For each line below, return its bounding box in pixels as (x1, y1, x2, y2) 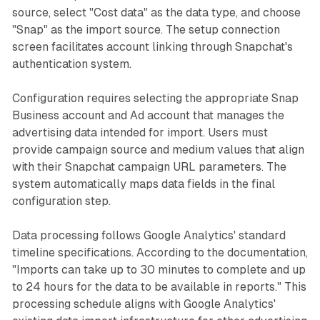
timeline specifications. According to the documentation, (11, 245, 308, 259)
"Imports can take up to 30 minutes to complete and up (11, 262, 306, 276)
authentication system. (11, 56, 131, 71)
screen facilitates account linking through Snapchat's (11, 39, 293, 54)
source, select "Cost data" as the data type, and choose (11, 5, 301, 19)
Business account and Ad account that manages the (11, 108, 284, 122)
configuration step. (11, 194, 111, 208)
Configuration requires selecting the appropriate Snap (11, 91, 299, 105)
